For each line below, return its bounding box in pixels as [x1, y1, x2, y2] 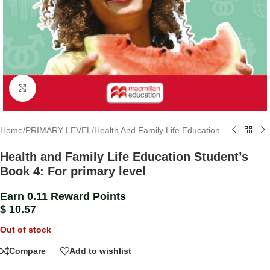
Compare [9, 246, 46, 256]
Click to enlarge [36, 84, 95, 93]
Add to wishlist [69, 246, 131, 256]
